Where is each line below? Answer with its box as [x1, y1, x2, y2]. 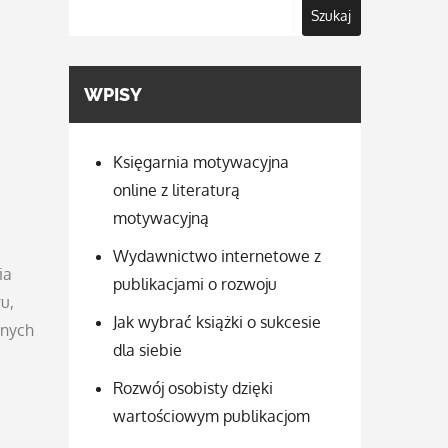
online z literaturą [112, 179, 240, 200]
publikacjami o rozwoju [112, 273, 277, 294]
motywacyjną [112, 207, 209, 228]
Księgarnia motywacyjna [112, 151, 289, 172]
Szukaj [311, 6, 352, 24]
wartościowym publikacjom [112, 405, 310, 426]
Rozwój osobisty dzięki [112, 377, 273, 398]
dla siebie [112, 339, 182, 360]
